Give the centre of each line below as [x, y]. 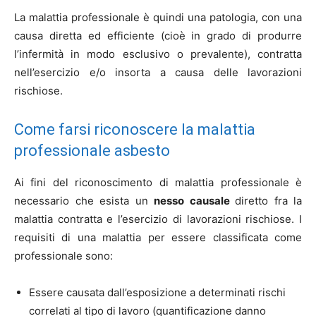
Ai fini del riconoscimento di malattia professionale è [158, 182]
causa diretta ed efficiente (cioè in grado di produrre [158, 36]
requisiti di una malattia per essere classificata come [158, 237]
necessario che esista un [84, 201]
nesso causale [194, 201]
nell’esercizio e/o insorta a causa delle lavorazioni [158, 72]
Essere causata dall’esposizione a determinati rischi [157, 292]
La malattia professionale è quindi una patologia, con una [158, 17]
